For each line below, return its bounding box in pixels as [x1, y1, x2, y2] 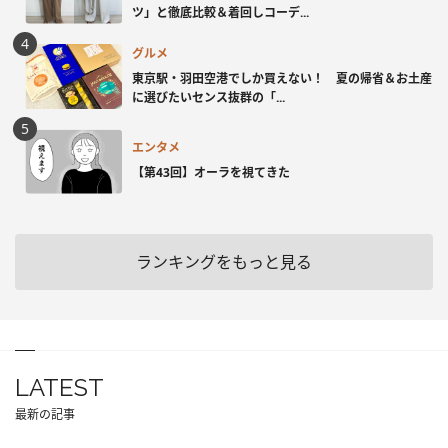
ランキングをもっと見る [136, 251, 312, 274]
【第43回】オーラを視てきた [132, 164, 290, 182]
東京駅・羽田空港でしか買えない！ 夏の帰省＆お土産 [132, 69, 432, 87]
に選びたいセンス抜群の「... [132, 88, 285, 106]
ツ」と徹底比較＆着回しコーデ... [132, 3, 309, 21]
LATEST [15, 373, 104, 403]
